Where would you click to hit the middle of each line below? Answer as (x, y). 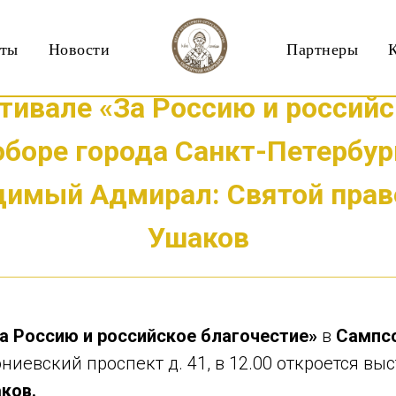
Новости (79, 49)
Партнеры (322, 49)
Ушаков (198, 238)
